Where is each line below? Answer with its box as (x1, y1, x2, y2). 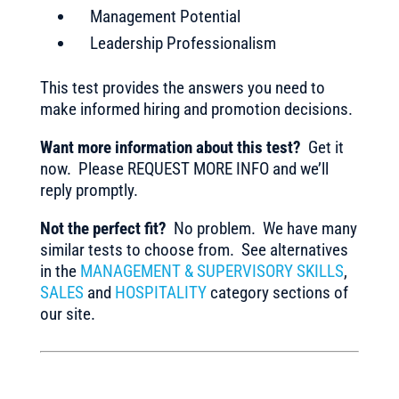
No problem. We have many (166, 218, 357, 239)
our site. (39, 304, 95, 324)
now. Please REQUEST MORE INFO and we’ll (39, 159, 329, 179)
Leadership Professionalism (89, 33, 276, 53)
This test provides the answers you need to (39, 77, 325, 98)
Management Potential (89, 6, 240, 27)
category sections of (206, 282, 348, 303)
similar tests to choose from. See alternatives (39, 240, 348, 260)
